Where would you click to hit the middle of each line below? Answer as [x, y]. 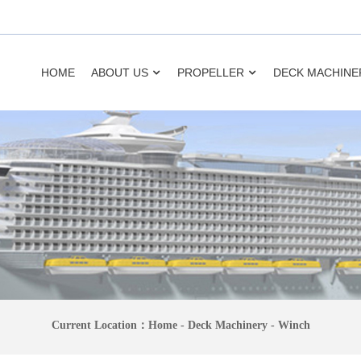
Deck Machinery [227, 326]
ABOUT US [119, 73]
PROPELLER [210, 73]
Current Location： [100, 326]
